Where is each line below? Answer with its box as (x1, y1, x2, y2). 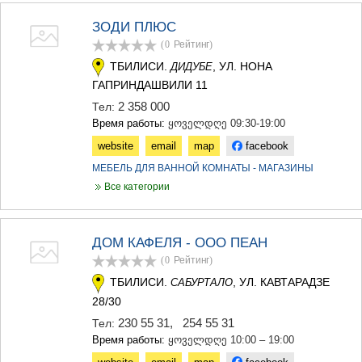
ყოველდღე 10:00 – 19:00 (168, 333, 294, 346)
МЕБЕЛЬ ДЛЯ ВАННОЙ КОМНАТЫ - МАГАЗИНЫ (92, 162, 314, 175)
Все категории (92, 181, 170, 193)
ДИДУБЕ (170, 60, 213, 73)
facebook (242, 140, 288, 153)
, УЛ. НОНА (213, 59, 272, 73)
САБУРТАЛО (170, 276, 233, 289)
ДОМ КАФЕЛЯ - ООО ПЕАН (92, 235, 267, 251)
